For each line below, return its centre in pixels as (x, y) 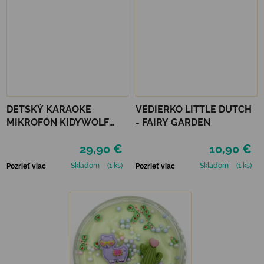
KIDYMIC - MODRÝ (48, 136)
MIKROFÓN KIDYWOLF (58, 123)
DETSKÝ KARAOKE (49, 110)
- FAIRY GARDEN (173, 123)
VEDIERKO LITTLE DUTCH (194, 110)
